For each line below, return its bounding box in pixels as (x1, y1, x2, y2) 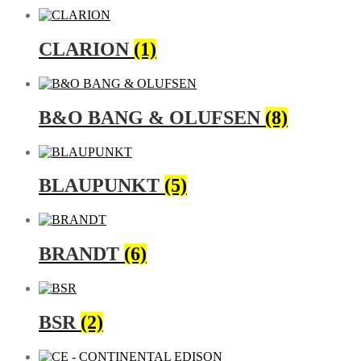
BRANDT (39, 243, 124, 265)
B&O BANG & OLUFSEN (39, 106, 265, 128)
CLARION (39, 38, 134, 60)
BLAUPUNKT (39, 175, 164, 197)
